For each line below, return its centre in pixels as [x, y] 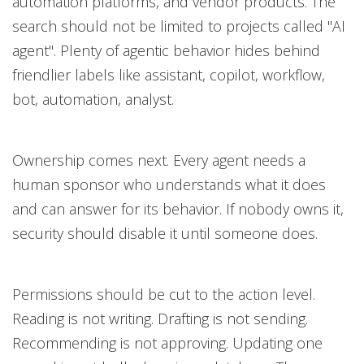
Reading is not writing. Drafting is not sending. [160, 318]
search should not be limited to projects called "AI [179, 26]
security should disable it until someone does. [165, 233]
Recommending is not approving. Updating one [167, 343]
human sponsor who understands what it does [169, 184]
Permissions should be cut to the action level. [164, 294]
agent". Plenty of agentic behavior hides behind [166, 50]
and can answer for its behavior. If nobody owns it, [178, 209]
